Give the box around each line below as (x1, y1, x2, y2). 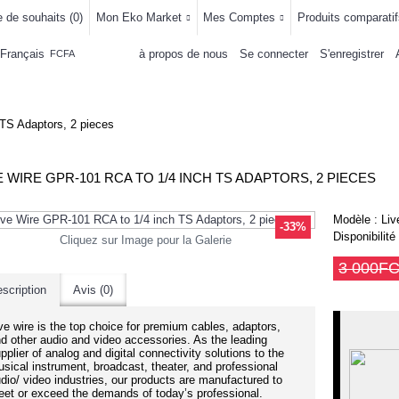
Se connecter (240, 46, 308, 61)
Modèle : (333, 213, 381, 226)
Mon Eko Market (95, 11, 182, 24)
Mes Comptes (203, 11, 276, 24)
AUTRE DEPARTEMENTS (192, 81, 351, 96)
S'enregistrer (320, 46, 384, 61)
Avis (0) (73, 283, 113, 297)
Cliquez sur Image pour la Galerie (59, 233, 232, 247)
